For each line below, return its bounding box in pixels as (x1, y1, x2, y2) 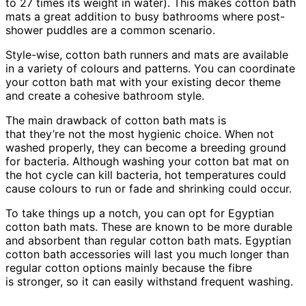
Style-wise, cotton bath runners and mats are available (5, 48, 288, 62)
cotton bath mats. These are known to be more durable (5, 220, 292, 234)
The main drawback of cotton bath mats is (5, 113, 226, 128)
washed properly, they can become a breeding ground (5, 141, 286, 155)
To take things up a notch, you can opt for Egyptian (5, 206, 274, 221)
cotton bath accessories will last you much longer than (5, 247, 289, 262)
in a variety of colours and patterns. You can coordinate (5, 61, 295, 76)
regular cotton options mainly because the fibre (5, 261, 252, 275)
